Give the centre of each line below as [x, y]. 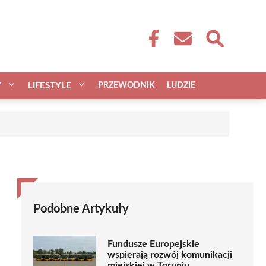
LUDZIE [181, 85]
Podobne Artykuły [81, 209]
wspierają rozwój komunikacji [170, 255]
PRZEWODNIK [126, 85]
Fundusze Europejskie [153, 244]
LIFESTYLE [50, 85]
